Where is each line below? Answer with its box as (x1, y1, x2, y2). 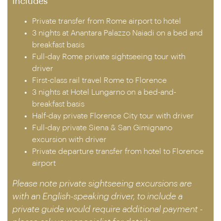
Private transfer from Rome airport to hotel (32, 17, 181, 25)
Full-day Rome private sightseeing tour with (32, 53, 185, 61)
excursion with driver (32, 136, 107, 144)
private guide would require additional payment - (12, 205, 203, 214)
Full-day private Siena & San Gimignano (32, 124, 172, 132)
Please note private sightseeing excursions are (12, 179, 192, 188)
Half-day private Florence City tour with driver (32, 112, 194, 120)
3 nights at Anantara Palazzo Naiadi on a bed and (32, 29, 203, 37)
